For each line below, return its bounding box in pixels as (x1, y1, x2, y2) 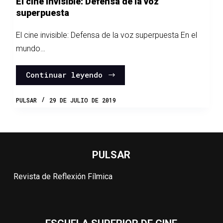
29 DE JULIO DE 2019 (49, 96, 116, 104)
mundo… (15, 43, 45, 53)
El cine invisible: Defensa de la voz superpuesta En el (15, 30, 197, 40)
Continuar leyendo (25, 70, 103, 80)
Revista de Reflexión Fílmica (13, 172, 112, 181)
